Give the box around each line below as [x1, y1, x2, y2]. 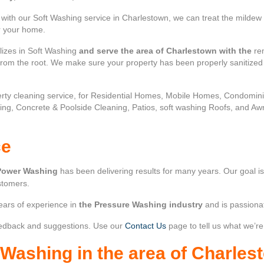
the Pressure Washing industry [79, 200, 205, 210]
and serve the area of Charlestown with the [77, 46, 252, 56]
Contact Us [125, 221, 166, 231]
